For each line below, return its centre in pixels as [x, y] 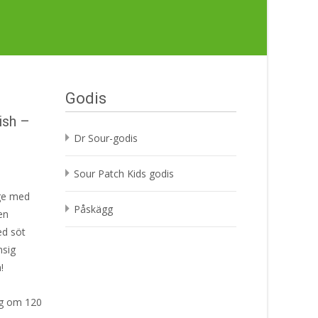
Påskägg [93, 209]
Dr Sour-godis [106, 138]
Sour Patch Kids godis [124, 173]
